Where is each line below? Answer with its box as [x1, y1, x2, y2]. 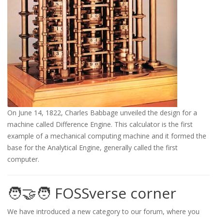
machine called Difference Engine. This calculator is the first [7, 120, 193, 129]
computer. [7, 155, 39, 164]
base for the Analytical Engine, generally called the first [7, 143, 178, 153]
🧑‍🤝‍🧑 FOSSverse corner [7, 183, 176, 203]
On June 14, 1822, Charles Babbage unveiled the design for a [7, 108, 197, 118]
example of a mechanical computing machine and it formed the [7, 131, 206, 141]
